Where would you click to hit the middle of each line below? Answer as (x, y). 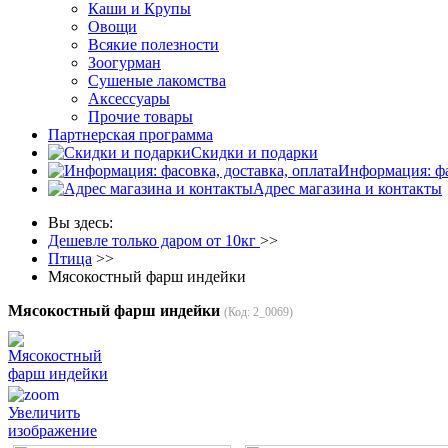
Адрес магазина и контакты (347, 188)
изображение (52, 430)
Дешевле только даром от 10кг (154, 240)
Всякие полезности (153, 44)
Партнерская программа (130, 134)
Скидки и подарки (254, 152)
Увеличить (44, 412)
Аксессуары (129, 98)
